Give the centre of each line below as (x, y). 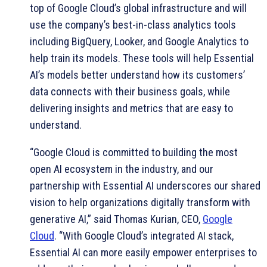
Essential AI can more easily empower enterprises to (143, 252)
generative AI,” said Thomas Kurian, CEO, (116, 219)
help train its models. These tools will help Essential (142, 58)
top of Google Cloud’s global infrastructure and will (138, 8)
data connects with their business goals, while (130, 91)
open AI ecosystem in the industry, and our (122, 169)
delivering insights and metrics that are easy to (131, 108)
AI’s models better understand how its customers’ (137, 74)
